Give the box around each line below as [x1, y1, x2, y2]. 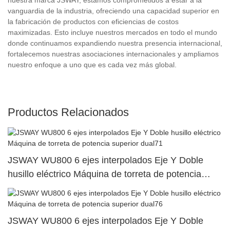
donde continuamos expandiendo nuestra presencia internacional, [8, 39, 222, 47]
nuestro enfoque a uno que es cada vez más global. [8, 60, 177, 69]
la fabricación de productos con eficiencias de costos [8, 17, 179, 26]
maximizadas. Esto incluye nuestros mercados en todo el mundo [8, 28, 217, 36]
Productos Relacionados [8, 105, 129, 119]
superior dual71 [8, 182, 71, 193]
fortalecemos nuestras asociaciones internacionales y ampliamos [8, 49, 219, 58]
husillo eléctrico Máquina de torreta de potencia [8, 168, 201, 179]
